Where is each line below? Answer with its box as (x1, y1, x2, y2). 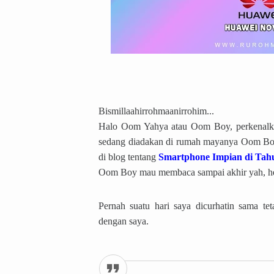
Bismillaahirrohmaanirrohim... (98, 105, 214, 116)
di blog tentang (98, 151, 158, 162)
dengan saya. (98, 215, 149, 226)
